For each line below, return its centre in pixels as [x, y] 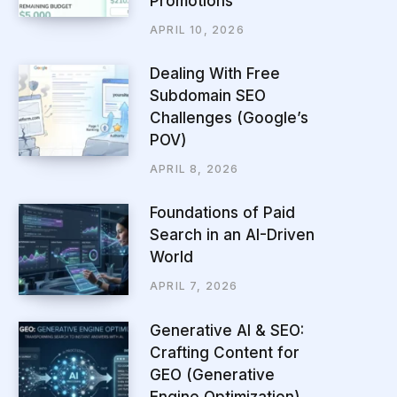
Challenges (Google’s [229, 117]
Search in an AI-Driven [232, 235]
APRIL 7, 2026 [194, 286]
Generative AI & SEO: [227, 330]
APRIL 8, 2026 [195, 168]
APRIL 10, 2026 [197, 29]
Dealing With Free [215, 73]
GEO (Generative [212, 374]
